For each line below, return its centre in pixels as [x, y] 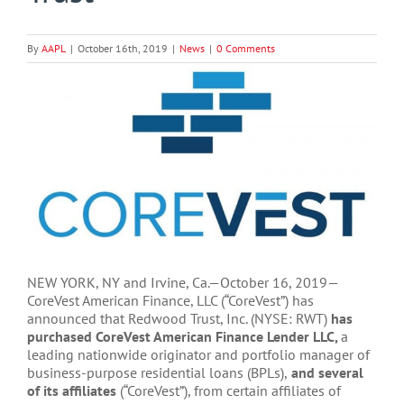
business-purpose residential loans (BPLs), [157, 373]
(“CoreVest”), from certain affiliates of [230, 391]
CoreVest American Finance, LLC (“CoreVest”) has [170, 301]
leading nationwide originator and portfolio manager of [198, 355]
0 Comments [246, 48]
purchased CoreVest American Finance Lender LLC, [184, 337]
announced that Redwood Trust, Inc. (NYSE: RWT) [179, 319]
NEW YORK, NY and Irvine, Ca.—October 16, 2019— [183, 283]
